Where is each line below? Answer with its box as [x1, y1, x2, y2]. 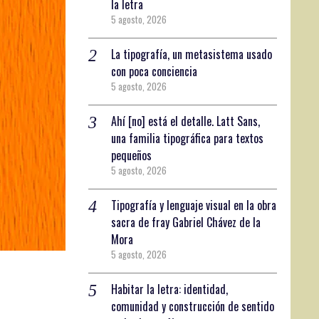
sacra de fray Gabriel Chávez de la [111, 213, 261, 231]
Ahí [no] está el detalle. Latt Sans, [111, 112, 261, 130]
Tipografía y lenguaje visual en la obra [111, 196, 277, 214]
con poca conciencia [111, 62, 198, 80]
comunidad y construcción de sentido [111, 297, 275, 315]
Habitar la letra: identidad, [111, 280, 229, 298]
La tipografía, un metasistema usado [111, 45, 273, 63]
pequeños [111, 146, 152, 164]
